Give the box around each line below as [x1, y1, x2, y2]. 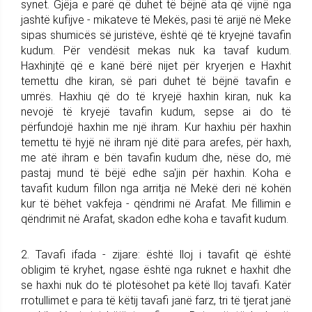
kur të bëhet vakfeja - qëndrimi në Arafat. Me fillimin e [21, 196, 291, 210]
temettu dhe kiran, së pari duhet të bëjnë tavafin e [21, 74, 291, 88]
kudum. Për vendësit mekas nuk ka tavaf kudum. [21, 43, 291, 57]
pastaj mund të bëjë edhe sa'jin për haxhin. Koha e [21, 166, 291, 180]
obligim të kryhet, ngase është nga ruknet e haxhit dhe [21, 263, 291, 276]
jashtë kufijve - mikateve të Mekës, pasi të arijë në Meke [21, 13, 291, 26]
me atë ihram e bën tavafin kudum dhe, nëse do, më [21, 150, 291, 164]
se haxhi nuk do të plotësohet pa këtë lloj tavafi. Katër [21, 278, 291, 292]
